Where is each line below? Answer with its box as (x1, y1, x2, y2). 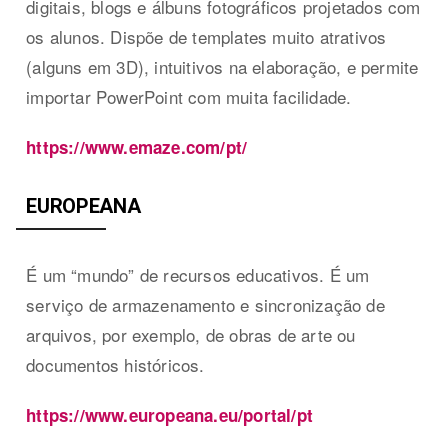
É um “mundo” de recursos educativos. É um (26, 261, 370, 287)
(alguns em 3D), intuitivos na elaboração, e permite (26, 53, 419, 79)
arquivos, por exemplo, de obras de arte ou (26, 321, 356, 347)
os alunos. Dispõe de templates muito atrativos (26, 23, 387, 49)
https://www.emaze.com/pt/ (26, 134, 248, 159)
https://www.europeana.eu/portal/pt (26, 402, 314, 427)
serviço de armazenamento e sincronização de (26, 291, 385, 317)
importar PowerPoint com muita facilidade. (26, 83, 352, 109)
